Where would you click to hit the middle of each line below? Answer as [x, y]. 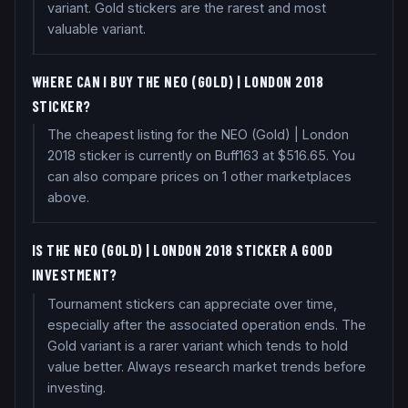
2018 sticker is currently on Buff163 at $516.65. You [201, 156]
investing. [76, 387]
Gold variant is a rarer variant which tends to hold [197, 345]
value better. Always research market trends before [206, 366]
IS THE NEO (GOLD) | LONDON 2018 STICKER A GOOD [182, 250]
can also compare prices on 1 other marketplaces [199, 177]
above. [68, 198]
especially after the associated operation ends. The [206, 324]
